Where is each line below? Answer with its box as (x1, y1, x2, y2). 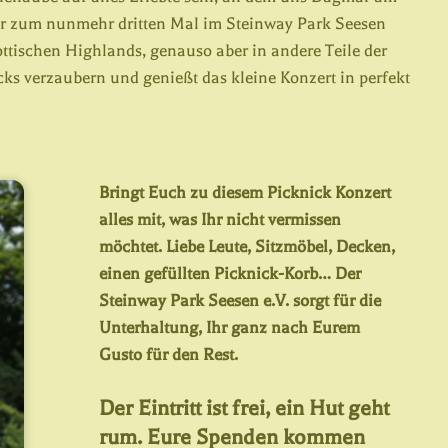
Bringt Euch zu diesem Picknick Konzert (99, 183, 392, 202)
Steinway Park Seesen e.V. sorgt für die (99, 291, 382, 310)
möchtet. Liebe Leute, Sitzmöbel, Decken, (99, 237, 396, 256)
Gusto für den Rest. (99, 345, 239, 364)
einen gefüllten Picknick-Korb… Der (99, 264, 362, 283)
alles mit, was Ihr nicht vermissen (99, 210, 342, 229)
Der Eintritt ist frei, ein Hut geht (99, 396, 390, 420)
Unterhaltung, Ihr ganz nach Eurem (99, 318, 361, 337)
